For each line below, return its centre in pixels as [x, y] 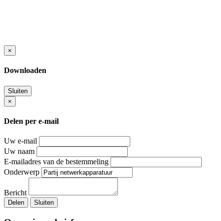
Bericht [15, 193]
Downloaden [25, 71]
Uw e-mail [20, 141]
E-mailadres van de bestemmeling [56, 162]
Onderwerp [22, 172]
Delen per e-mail [31, 121]
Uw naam [19, 151]
